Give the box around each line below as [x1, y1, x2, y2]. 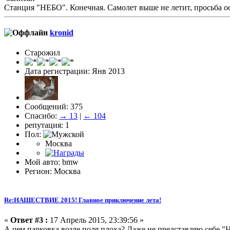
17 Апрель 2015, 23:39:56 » [48, 215, 144, 224]
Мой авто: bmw [25, 158, 79, 167]
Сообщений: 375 [25, 102, 83, 111]
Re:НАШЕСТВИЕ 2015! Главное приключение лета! [4, 196, 161, 204]
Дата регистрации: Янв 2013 [25, 67, 125, 76]
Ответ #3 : [10, 215, 48, 224]
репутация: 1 [25, 121, 69, 130]
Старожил [25, 48, 60, 57]
